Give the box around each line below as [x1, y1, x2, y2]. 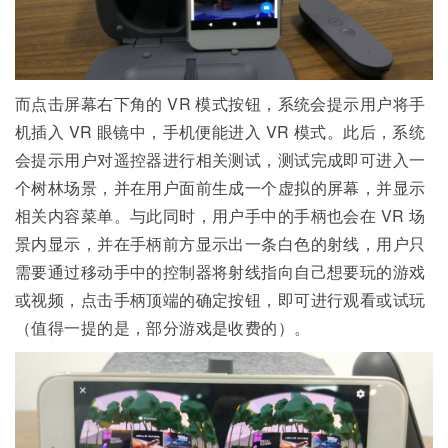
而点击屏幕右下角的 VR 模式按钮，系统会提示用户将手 [15, 91, 426, 115]
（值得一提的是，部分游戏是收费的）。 [15, 315, 311, 339]
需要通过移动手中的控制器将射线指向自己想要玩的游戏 [15, 259, 426, 283]
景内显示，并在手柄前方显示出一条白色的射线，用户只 [15, 231, 426, 255]
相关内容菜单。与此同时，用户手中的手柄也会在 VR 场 [15, 203, 426, 227]
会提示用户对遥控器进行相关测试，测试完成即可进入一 [15, 147, 426, 171]
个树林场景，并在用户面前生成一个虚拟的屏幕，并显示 [15, 175, 426, 199]
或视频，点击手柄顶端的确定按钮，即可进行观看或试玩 [15, 287, 426, 311]
